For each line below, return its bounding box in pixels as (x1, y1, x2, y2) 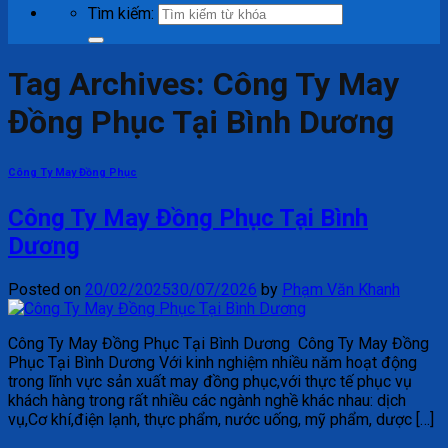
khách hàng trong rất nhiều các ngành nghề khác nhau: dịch (8, 391, 406, 411)
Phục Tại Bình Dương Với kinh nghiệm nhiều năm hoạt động (8, 353, 417, 373)
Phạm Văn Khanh (282, 280, 400, 300)
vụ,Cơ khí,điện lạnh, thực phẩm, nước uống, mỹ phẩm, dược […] (8, 410, 434, 430)
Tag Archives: (8, 65, 213, 104)
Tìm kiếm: (88, 4, 154, 23)
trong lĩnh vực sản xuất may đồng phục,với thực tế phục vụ (8, 372, 412, 392)
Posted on (8, 280, 85, 300)
